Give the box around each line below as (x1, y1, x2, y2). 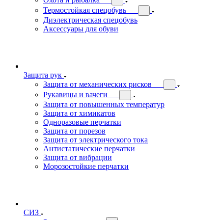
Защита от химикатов (43, 109, 115, 117)
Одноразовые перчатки (43, 118, 121, 126)
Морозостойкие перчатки (43, 162, 129, 170)
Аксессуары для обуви (43, 25, 118, 33)
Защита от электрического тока (43, 136, 148, 144)
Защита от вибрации (43, 153, 112, 162)
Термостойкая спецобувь (43, 6, 126, 14)
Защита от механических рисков (43, 80, 152, 88)
